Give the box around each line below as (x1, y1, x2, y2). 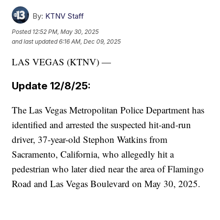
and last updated (12, 37, 58, 45)
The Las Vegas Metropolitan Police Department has (12, 104, 205, 116)
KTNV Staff (45, 11, 84, 21)
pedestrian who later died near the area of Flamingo (12, 163, 204, 175)
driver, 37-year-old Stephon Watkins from (12, 133, 168, 146)
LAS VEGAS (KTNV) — (12, 55, 111, 68)
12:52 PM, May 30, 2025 (32, 27, 99, 35)
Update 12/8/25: (12, 80, 91, 92)
